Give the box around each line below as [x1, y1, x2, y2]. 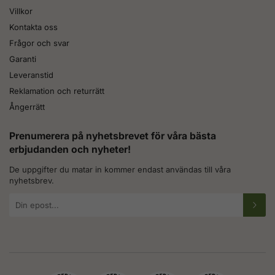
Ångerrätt [9, 101, 45, 112]
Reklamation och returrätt [9, 85, 104, 96]
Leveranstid [9, 69, 53, 80]
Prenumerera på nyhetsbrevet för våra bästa [9, 130, 216, 142]
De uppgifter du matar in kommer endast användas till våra [9, 165, 231, 175]
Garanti [9, 53, 36, 64]
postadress [9, 204, 51, 215]
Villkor [9, 6, 33, 16]
